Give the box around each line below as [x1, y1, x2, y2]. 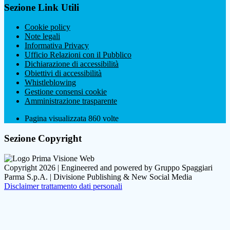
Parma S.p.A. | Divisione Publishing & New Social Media [4, 172, 192, 181]
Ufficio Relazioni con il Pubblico [25, 50, 131, 60]
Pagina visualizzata [25, 114, 88, 123]
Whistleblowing [25, 78, 76, 87]
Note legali [25, 32, 60, 41]
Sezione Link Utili [4, 2, 79, 13]
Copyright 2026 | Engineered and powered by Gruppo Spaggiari [4, 163, 213, 172]
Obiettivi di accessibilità [25, 69, 102, 78]
